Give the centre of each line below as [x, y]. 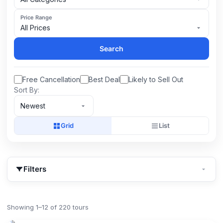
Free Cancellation [51, 79]
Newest [33, 106]
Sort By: [27, 90]
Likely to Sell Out [156, 79]
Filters [35, 169]
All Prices [35, 28]
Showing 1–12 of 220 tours [48, 207]
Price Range [36, 17]
